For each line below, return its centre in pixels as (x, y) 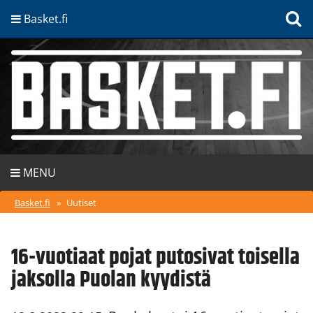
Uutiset (81, 203)
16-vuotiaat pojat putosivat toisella (155, 258)
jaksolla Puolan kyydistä (111, 280)
